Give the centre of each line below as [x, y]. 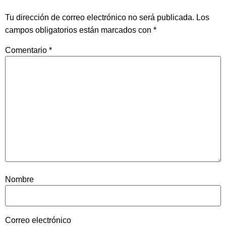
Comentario [27, 50]
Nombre [19, 180]
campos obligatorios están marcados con [79, 30]
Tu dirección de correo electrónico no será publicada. [100, 17]
